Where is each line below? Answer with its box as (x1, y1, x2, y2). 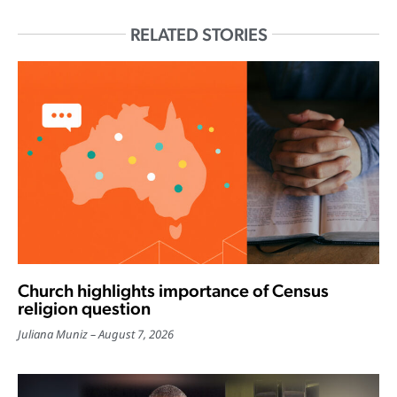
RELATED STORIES (129, 23, 268, 45)
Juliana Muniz (18, 326, 88, 343)
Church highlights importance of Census (18, 280, 329, 302)
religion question (18, 298, 151, 320)
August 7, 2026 (98, 326, 174, 343)
